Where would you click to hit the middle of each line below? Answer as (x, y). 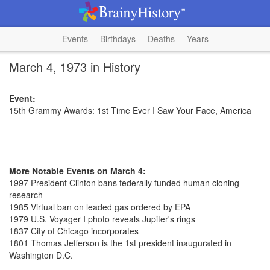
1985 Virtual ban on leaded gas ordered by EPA (100, 207)
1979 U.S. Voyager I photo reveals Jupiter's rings (102, 219)
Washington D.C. (41, 255)
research (26, 195)
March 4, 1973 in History (75, 67)
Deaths (161, 39)
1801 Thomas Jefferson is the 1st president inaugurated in (120, 243)
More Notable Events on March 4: (77, 171)
